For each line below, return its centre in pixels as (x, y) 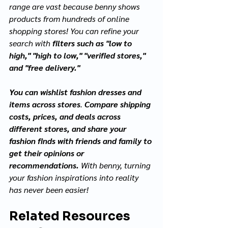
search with (31, 43)
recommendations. (44, 165)
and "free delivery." (45, 68)
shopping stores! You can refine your (75, 31)
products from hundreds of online (70, 19)
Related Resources (71, 217)
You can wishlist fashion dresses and (76, 92)
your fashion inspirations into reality (75, 178)
